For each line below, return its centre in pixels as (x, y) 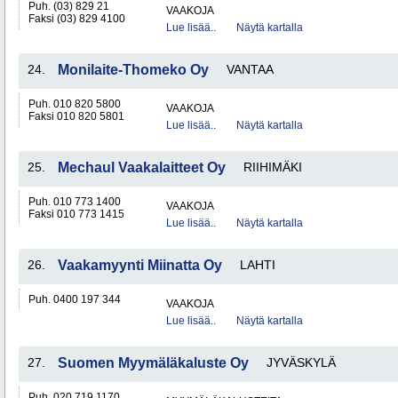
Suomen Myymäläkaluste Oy (153, 363)
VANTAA (250, 69)
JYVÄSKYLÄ (301, 362)
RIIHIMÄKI (273, 167)
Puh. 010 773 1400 (75, 202)
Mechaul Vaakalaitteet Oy (142, 167)
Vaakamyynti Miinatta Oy (140, 265)
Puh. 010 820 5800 (75, 104)
